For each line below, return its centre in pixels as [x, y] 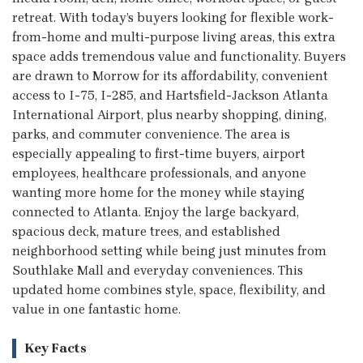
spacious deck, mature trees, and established [146, 231]
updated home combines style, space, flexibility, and [169, 289]
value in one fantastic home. [96, 309]
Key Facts [56, 348]
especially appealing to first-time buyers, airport [159, 153]
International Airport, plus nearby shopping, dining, [169, 114]
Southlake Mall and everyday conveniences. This [158, 270]
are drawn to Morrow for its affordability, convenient [170, 75]
